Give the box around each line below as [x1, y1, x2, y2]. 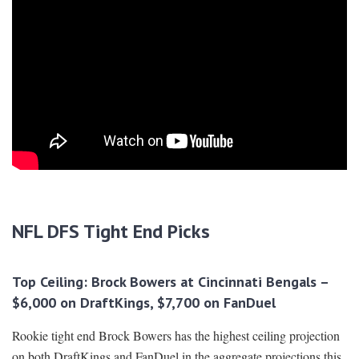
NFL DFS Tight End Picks [12, 219, 210, 244]
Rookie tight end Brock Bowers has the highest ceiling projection [12, 327, 340, 345]
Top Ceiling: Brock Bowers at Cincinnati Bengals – [12, 272, 329, 292]
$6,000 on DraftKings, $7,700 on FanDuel [12, 293, 276, 313]
